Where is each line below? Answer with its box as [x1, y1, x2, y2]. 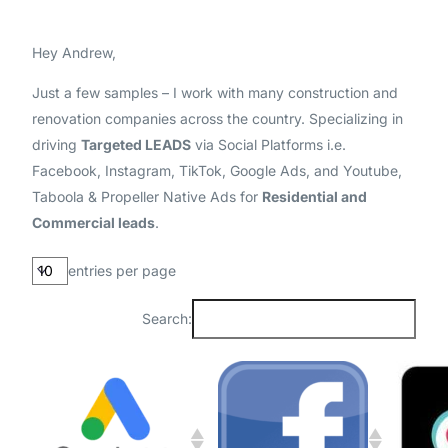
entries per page [68, 262, 177, 279]
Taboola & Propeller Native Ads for [32, 188, 263, 205]
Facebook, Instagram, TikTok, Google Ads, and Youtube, [32, 162, 403, 179]
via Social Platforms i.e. [191, 136, 347, 153]
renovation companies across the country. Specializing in [32, 110, 404, 127]
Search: [141, 310, 192, 327]
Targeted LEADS [81, 136, 192, 153]
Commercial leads [32, 214, 156, 231]
